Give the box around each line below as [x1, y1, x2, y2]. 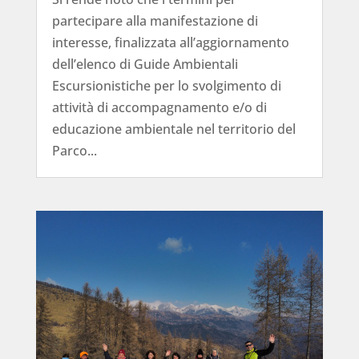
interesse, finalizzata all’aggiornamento [51, 33, 289, 51]
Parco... [51, 141, 97, 159]
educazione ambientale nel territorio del [51, 119, 296, 138]
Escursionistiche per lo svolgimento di [51, 76, 281, 95]
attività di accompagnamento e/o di [51, 98, 267, 116]
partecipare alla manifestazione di [51, 11, 258, 30]
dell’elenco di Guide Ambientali [51, 54, 238, 73]
